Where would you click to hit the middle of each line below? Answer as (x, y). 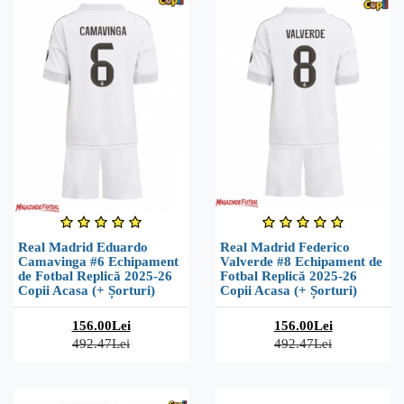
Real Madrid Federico (285, 247)
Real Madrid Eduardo (83, 247)
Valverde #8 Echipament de (301, 261)
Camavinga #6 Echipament (98, 261)
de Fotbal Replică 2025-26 (95, 275)
